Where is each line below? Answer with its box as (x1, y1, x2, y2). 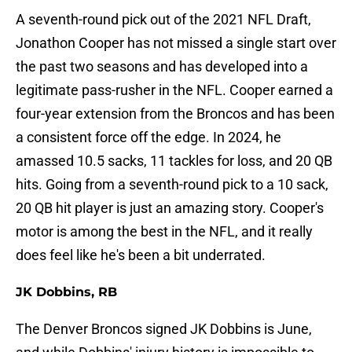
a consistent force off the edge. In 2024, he (16, 129, 281, 146)
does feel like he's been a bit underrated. (16, 247, 266, 264)
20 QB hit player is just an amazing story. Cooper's (16, 200, 324, 217)
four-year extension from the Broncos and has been (16, 105, 335, 123)
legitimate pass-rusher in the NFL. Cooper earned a (16, 82, 333, 99)
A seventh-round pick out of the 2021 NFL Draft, (16, 11, 311, 28)
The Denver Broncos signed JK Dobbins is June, (16, 321, 312, 338)
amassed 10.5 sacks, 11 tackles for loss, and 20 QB (16, 152, 332, 170)
